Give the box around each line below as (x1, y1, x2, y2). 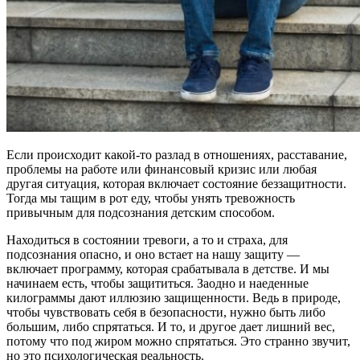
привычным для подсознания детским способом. (6, 206, 275, 220)
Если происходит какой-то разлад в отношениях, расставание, (6, 148, 347, 162)
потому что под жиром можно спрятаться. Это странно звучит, (6, 334, 350, 349)
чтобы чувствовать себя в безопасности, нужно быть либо (6, 305, 325, 320)
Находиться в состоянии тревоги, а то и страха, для (6, 233, 288, 247)
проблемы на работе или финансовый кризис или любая (6, 162, 317, 177)
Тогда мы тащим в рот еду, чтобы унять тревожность (6, 191, 295, 206)
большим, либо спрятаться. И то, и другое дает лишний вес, (6, 320, 335, 334)
